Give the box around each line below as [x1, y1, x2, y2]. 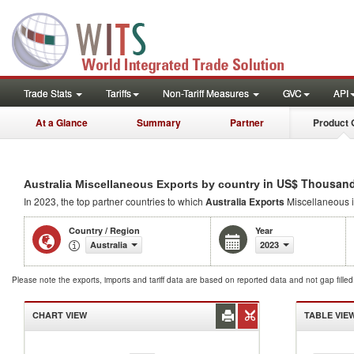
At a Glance [36, 115, 88, 130]
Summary [137, 115, 181, 130]
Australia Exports [205, 194, 284, 209]
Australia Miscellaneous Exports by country [24, 178, 260, 190]
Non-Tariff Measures [163, 86, 251, 100]
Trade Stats [24, 86, 74, 100]
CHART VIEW [32, 309, 87, 321]
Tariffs [106, 86, 131, 100]
